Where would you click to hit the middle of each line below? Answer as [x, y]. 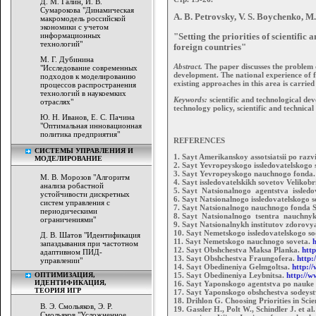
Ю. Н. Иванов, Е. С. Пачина [87, 117]
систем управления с [75, 202]
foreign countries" [210, 48]
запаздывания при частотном [89, 243]
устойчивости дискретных [85, 194]
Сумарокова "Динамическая [87, 10]
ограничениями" [68, 219]
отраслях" [57, 102]
